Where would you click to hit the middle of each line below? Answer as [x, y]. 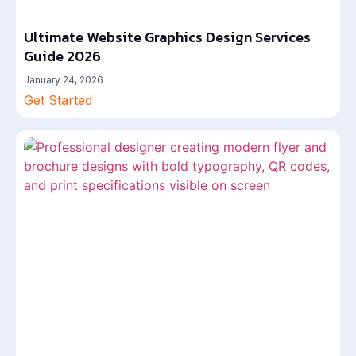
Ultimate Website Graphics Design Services [167, 37]
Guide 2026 [62, 56]
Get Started [58, 100]
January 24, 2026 [64, 80]
